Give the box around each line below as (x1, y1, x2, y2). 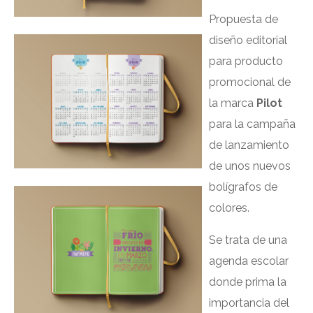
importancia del (208, 296, 289, 310)
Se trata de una (208, 233, 287, 247)
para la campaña (208, 117, 296, 131)
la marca (208, 96, 256, 110)
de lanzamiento (208, 138, 289, 152)
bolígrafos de (208, 180, 277, 194)
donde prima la (208, 275, 286, 289)
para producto (208, 54, 283, 68)
